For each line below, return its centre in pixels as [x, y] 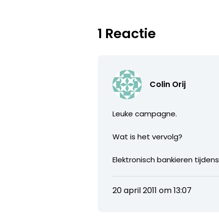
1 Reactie [127, 33]
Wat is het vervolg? [148, 137]
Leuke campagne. [145, 114]
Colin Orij [168, 84]
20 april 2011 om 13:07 [152, 190]
